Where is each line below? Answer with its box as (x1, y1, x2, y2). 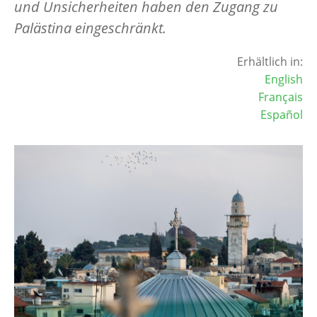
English (265, 71, 303, 87)
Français (258, 88, 303, 105)
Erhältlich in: (237, 53, 303, 69)
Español (260, 106, 303, 122)
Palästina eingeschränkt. (14, 18, 166, 38)
